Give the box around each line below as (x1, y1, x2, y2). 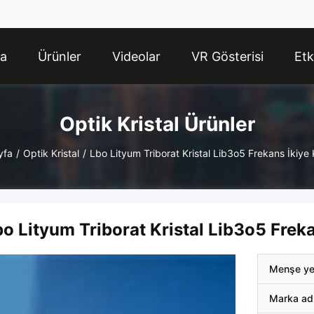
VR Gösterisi (191, 49, 264, 64)
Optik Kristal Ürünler (59, 111, 255, 136)
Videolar (112, 49, 161, 64)
